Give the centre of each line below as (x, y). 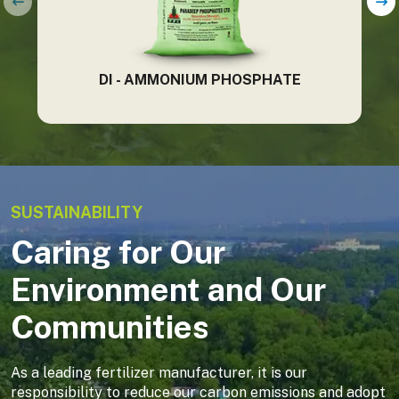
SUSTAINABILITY (77, 212)
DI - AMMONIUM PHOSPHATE (199, 79)
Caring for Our (118, 252)
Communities (110, 326)
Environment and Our (168, 289)
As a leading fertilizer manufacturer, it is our (159, 372)
